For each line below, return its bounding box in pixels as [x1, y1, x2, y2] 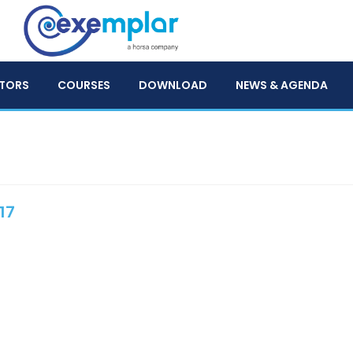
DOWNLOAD [139, 77, 207, 94]
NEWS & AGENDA [236, 77, 328, 94]
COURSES [58, 77, 110, 94]
